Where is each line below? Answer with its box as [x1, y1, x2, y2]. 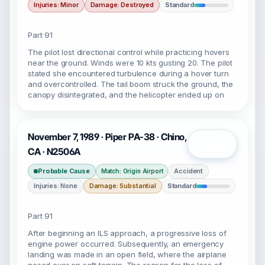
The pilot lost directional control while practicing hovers [28, 47, 230, 57]
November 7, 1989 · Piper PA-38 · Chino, [28, 131, 186, 143]
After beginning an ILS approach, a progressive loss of [28, 228, 227, 238]
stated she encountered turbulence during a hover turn [28, 69, 229, 78]
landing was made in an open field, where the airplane [28, 250, 227, 259]
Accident [174, 167, 203, 175]
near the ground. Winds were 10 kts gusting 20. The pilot [28, 58, 233, 67]
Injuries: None [34, 182, 77, 190]
